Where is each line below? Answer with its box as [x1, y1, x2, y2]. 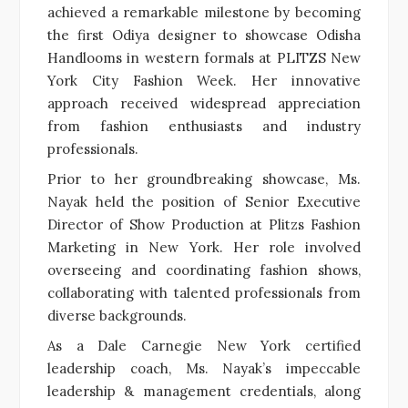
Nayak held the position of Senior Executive [47, 192, 361, 210]
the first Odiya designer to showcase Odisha [47, 25, 361, 44]
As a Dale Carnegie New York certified [47, 336, 361, 354]
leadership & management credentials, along [47, 382, 361, 400]
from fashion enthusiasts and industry [47, 117, 361, 135]
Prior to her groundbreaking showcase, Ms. [47, 169, 361, 188]
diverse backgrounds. [47, 306, 187, 324]
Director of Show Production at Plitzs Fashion [47, 215, 361, 233]
